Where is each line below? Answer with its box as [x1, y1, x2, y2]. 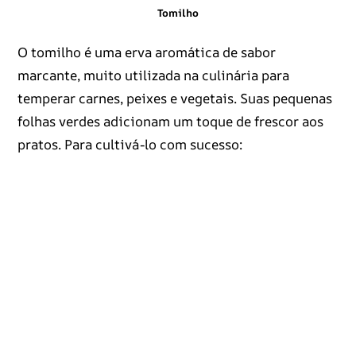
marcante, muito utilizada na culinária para [17, 65, 289, 84]
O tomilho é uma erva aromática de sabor [17, 42, 276, 61]
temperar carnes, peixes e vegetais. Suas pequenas [17, 88, 332, 107]
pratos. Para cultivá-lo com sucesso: [17, 134, 242, 153]
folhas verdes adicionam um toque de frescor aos [17, 111, 323, 130]
